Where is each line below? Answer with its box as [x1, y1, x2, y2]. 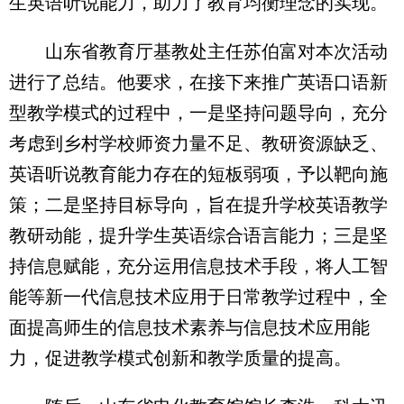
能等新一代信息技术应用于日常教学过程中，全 [9, 287, 388, 308]
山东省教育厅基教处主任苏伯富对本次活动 [9, 41, 388, 62]
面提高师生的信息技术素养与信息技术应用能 [9, 317, 370, 338]
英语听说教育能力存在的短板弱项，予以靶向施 [9, 164, 388, 185]
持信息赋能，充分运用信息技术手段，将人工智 [9, 256, 388, 277]
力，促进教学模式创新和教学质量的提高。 [9, 348, 352, 369]
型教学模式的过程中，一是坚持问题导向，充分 [9, 103, 388, 124]
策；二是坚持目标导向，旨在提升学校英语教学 [9, 195, 388, 216]
